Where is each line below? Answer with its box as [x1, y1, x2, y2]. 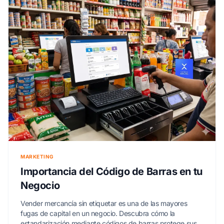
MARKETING [20, 153, 54, 160]
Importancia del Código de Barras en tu [20, 165, 202, 178]
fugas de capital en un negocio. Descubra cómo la [20, 209, 175, 218]
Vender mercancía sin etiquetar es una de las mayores [20, 199, 187, 208]
